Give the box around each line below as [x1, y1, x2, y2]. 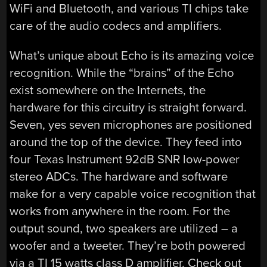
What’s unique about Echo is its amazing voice [10, 48, 254, 63]
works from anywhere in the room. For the [10, 203, 231, 219]
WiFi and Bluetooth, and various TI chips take [10, 1, 249, 17]
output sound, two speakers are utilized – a [10, 221, 238, 236]
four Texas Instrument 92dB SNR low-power [10, 151, 240, 167]
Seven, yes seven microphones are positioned [10, 117, 253, 132]
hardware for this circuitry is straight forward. [10, 100, 247, 115]
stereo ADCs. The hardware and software [10, 169, 228, 184]
